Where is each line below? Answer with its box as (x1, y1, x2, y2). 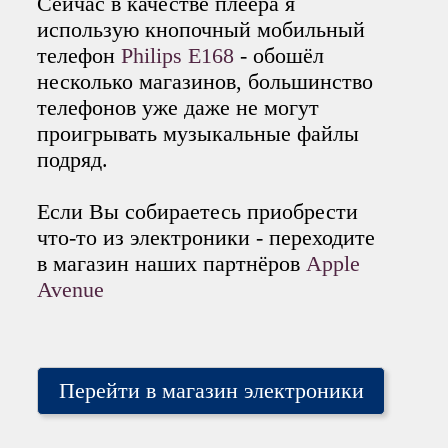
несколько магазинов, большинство (37, 68, 374, 94)
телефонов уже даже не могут (37, 94, 320, 120)
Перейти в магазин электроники (58, 377, 364, 403)
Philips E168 (121, 42, 241, 68)
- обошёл (240, 42, 325, 68)
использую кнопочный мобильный (37, 16, 366, 42)
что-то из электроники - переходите (37, 224, 376, 250)
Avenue (37, 276, 105, 302)
